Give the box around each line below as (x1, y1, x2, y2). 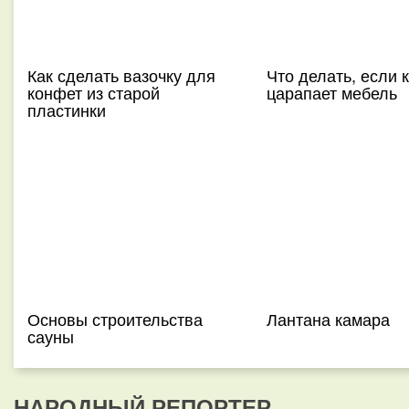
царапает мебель (266, 80, 397, 104)
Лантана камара (266, 307, 390, 330)
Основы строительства (27, 307, 203, 330)
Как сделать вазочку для (27, 63, 215, 87)
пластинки (27, 98, 106, 121)
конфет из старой (27, 80, 160, 104)
